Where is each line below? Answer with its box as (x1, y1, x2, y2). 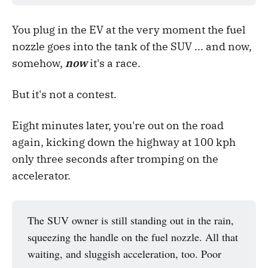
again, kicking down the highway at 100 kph (12, 135, 236, 150)
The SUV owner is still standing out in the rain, (27, 213, 234, 228)
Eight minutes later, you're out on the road (12, 118, 224, 133)
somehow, (12, 56, 65, 71)
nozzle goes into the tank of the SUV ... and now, (12, 39, 252, 54)
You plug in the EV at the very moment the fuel (12, 23, 245, 37)
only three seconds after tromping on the (12, 152, 218, 166)
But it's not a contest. (12, 87, 117, 102)
